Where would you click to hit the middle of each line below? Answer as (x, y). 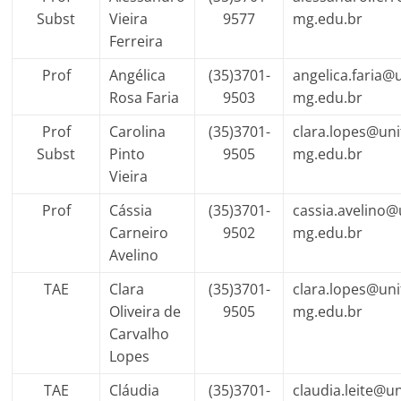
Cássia (131, 210)
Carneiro (139, 233)
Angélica (138, 75)
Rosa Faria (145, 98)
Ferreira (137, 41)
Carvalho (140, 334)
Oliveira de (145, 311)
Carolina (138, 132)
